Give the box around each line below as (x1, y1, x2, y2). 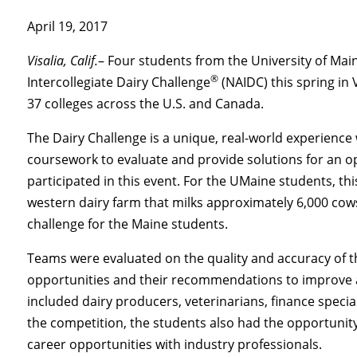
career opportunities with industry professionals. (27, 335, 323, 353)
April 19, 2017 (27, 17, 108, 35)
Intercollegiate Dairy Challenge (27, 73, 211, 91)
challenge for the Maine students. (27, 214, 229, 233)
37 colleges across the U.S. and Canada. (27, 94, 265, 112)
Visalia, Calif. (27, 51, 99, 69)
